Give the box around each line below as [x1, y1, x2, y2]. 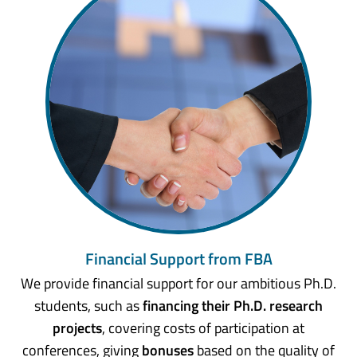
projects [53, 316, 102, 339]
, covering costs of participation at [102, 316, 304, 339]
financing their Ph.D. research [143, 294, 323, 316]
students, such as [34, 294, 143, 316]
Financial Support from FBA [84, 246, 273, 272]
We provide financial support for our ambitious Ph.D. [21, 272, 336, 294]
